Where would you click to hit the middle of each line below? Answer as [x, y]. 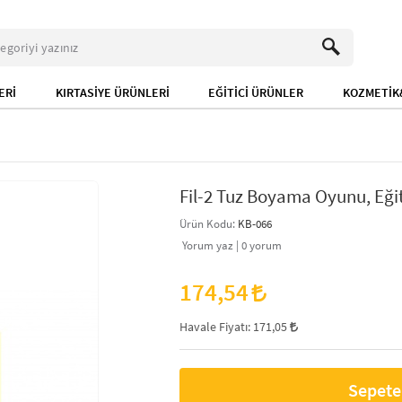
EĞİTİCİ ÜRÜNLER [256, 92]
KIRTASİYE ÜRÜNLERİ [112, 92]
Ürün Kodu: [209, 223]
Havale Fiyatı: [216, 327]
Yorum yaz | [210, 245]
